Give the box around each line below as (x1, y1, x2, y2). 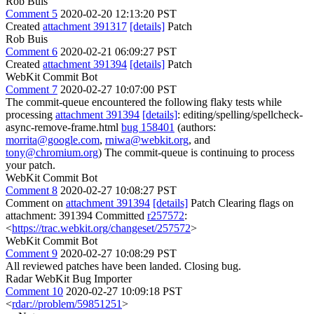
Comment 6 (6, 45, 57, 57)
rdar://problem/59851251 (12, 297, 122, 310)
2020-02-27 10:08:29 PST (60, 247, 177, 259)
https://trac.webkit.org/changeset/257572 (12, 221, 191, 234)
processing (6, 108, 55, 121)
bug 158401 (121, 121, 175, 133)
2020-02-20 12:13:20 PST (60, 7, 177, 20)
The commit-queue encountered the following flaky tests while (6, 95, 282, 108)
